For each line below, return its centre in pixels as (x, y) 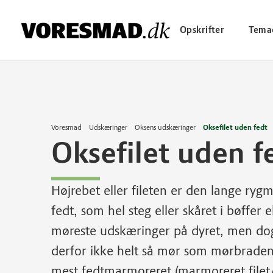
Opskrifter (202, 30)
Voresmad (66, 127)
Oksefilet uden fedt (235, 127)
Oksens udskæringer (165, 127)
